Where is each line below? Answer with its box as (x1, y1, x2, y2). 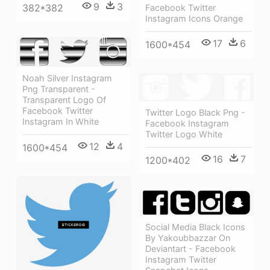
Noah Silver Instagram (22, 72, 112, 83)
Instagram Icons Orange (145, 13, 243, 24)
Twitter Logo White (145, 129, 222, 140)
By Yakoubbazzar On (145, 233, 230, 243)
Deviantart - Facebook (145, 243, 236, 254)
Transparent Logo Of (22, 94, 106, 105)
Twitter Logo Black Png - (145, 107, 245, 118)
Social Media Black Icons (145, 222, 245, 233)
